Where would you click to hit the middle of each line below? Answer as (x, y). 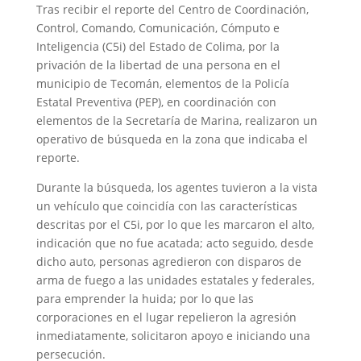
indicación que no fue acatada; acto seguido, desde (174, 243)
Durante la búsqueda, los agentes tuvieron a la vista (176, 187)
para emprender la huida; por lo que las (145, 298)
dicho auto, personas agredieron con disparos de (168, 261)
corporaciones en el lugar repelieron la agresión (166, 317)
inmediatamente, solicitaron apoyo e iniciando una (173, 335)
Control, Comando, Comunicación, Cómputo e (158, 27)
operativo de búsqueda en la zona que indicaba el (172, 139)
